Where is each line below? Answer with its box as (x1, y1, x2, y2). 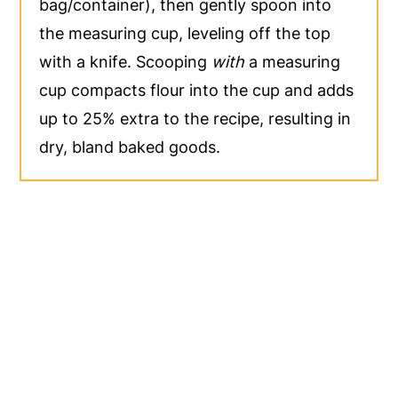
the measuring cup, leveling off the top (39, 24, 331, 44)
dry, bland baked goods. (39, 138, 221, 157)
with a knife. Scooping (39, 52, 212, 72)
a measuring (244, 52, 341, 72)
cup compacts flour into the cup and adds (39, 81, 354, 100)
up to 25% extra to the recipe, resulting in (39, 109, 352, 129)
